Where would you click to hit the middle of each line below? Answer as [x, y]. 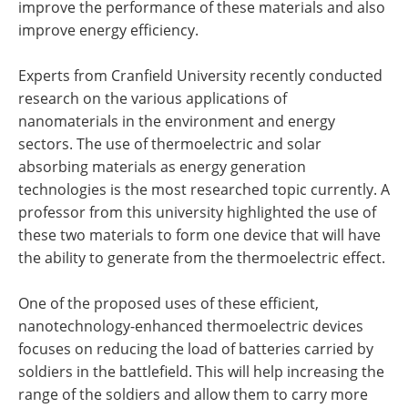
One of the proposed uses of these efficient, [168, 303]
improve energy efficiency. [108, 30]
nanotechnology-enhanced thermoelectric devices [191, 326]
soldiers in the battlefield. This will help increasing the [201, 372]
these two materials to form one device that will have [199, 235]
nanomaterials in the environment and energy [177, 121]
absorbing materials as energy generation [162, 167]
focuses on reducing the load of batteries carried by [196, 349]
